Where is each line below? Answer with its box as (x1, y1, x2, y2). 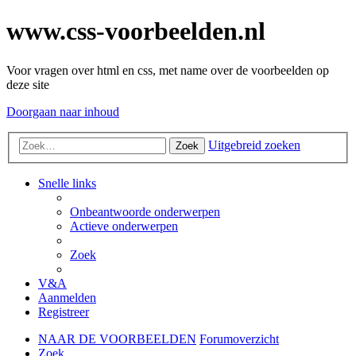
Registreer (38, 305, 89, 319)
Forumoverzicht (199, 332, 279, 346)
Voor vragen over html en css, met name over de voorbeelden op (6, 63, 329, 77)
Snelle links (38, 176, 96, 191)
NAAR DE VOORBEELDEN (38, 332, 196, 346)
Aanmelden (38, 291, 96, 305)
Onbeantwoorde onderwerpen (70, 205, 220, 219)
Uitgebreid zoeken (208, 138, 300, 153)
